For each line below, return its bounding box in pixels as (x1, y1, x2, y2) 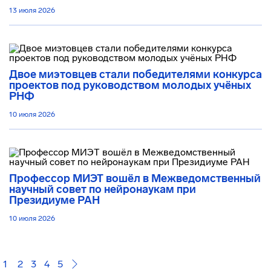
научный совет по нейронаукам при (9, 183, 196, 196)
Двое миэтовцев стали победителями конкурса (9, 68, 262, 81)
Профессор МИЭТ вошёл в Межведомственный (9, 172, 261, 185)
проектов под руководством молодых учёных (9, 79, 251, 92)
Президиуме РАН (9, 194, 100, 207)
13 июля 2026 (9, 6, 55, 15)
